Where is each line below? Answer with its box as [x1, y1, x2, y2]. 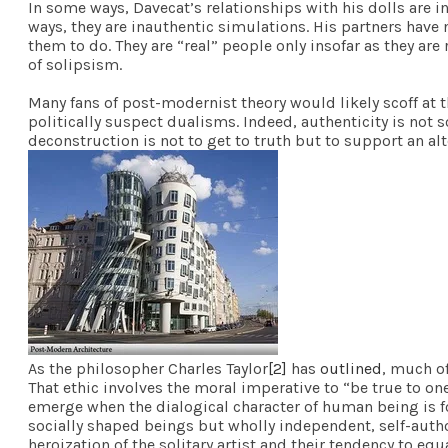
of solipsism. [28, 54, 122, 74]
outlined [320, 358, 382, 378]
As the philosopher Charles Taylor [28, 358, 268, 378]
